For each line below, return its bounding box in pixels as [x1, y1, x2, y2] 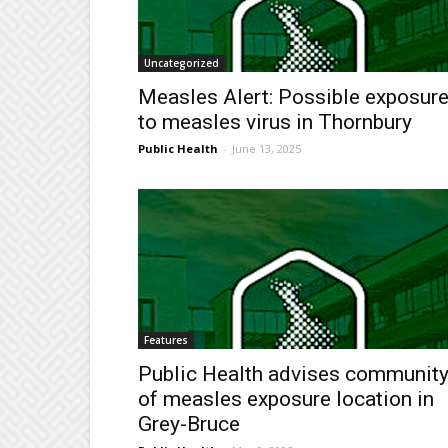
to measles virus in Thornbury [138, 110, 412, 135]
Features [144, 333, 188, 348]
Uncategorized [144, 56, 219, 71]
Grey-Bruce [138, 412, 240, 437]
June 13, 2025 [232, 141, 301, 157]
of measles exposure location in [138, 387, 434, 412]
